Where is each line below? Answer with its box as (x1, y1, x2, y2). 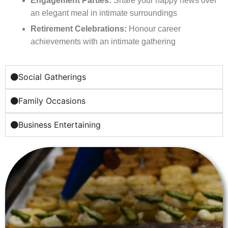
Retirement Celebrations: (31, 24, 127, 34)
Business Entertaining (18, 120, 101, 130)
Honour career (127, 24, 181, 34)
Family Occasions (18, 96, 85, 106)
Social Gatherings (18, 72, 86, 82)
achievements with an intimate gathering (31, 37, 176, 46)
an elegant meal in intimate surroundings (31, 9, 177, 18)
